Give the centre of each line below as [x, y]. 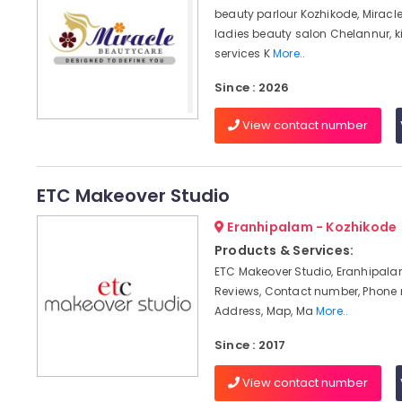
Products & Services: [284, 250]
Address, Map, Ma [265, 311]
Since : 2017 [250, 345]
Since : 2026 [252, 87]
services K [243, 53]
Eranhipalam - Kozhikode [311, 227]
